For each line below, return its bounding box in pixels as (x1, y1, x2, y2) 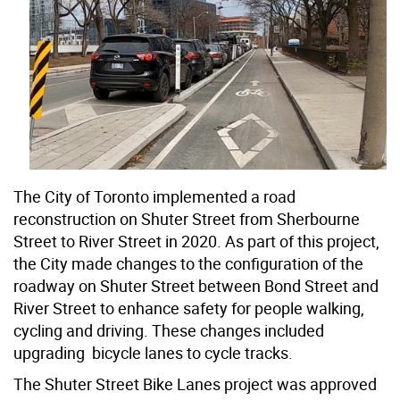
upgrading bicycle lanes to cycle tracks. (13, 342, 293, 364)
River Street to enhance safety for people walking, (13, 297, 364, 320)
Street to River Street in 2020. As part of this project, (13, 230, 379, 253)
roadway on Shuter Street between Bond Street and (13, 275, 379, 297)
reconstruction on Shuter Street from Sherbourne (13, 208, 360, 230)
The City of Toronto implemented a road (13, 186, 296, 208)
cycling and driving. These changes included (13, 320, 324, 342)
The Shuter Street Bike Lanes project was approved (13, 373, 377, 396)
